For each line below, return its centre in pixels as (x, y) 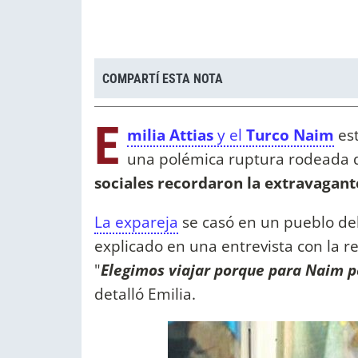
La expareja (136, 222)
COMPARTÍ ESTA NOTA (163, 78)
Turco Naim (288, 135)
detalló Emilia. (145, 294)
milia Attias (172, 135)
